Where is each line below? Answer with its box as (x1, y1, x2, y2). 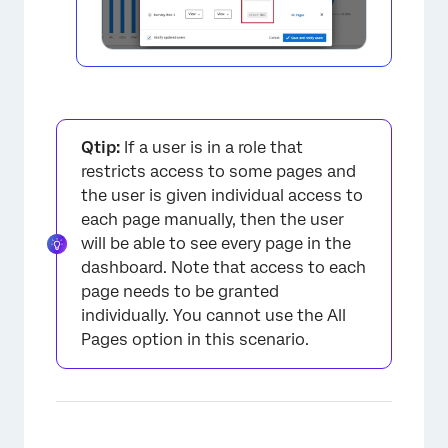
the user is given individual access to (81, 186, 363, 206)
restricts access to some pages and (81, 162, 356, 182)
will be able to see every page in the (81, 234, 351, 254)
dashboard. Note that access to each (81, 258, 366, 278)
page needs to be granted (81, 282, 279, 302)
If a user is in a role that (120, 138, 303, 158)
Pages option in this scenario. (81, 330, 309, 350)
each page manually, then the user (81, 210, 344, 230)
